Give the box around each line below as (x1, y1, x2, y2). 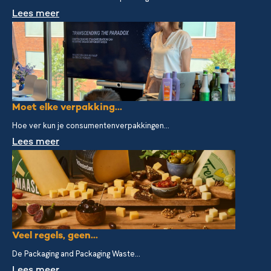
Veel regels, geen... (12, 231, 98, 242)
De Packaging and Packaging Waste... (12, 249, 140, 260)
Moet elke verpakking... (12, 103, 122, 114)
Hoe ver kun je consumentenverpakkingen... (12, 120, 169, 131)
